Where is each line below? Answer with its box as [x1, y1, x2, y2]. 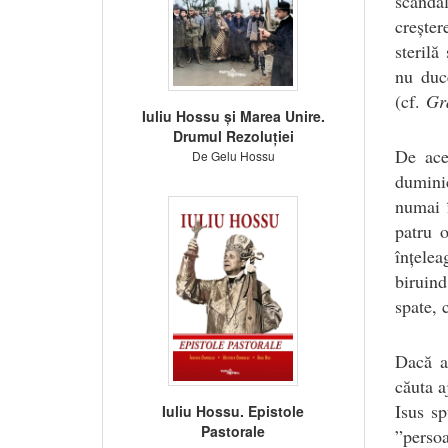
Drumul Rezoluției [172, 125, 294, 146]
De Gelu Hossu [191, 146, 275, 164]
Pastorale [201, 420, 266, 441]
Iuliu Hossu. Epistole [162, 400, 305, 421]
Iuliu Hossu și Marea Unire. [141, 105, 325, 126]
